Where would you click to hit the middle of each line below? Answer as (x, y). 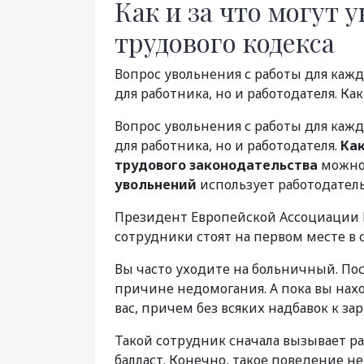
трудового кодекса (225, 42)
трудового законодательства (216, 165)
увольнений (156, 185)
